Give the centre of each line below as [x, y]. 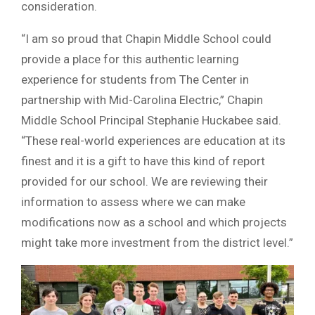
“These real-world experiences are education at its [153, 140]
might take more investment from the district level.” [157, 242]
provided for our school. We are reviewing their [144, 181]
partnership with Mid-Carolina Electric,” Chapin [142, 99]
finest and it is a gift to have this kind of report [143, 161]
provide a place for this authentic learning [130, 59]
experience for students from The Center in [135, 79]
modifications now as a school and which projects [154, 222]
